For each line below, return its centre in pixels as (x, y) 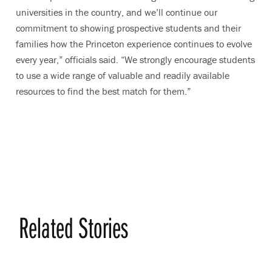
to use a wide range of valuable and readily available (123, 75)
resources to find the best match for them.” (103, 91)
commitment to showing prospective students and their (128, 28)
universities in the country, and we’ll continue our (117, 12)
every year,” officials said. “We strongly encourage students (135, 59)
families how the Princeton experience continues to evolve (134, 44)
